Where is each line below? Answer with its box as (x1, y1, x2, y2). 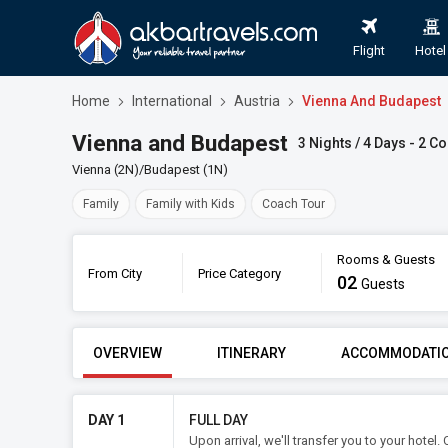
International (132, 93, 212, 109)
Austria (234, 93, 280, 109)
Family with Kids (146, 197, 235, 211)
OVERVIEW (93, 345, 162, 361)
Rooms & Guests (337, 252, 435, 267)
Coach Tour (262, 197, 325, 211)
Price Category (198, 265, 281, 281)
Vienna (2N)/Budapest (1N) (72, 162, 228, 177)
